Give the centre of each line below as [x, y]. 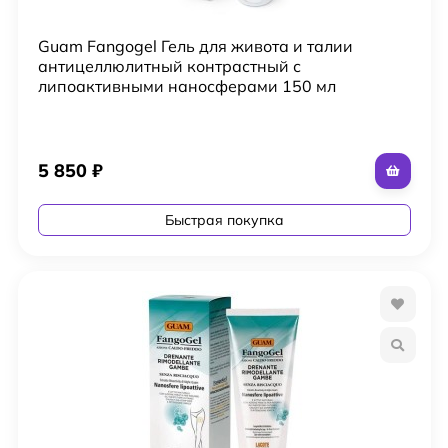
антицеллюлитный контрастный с [169, 65]
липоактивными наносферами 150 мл [186, 85]
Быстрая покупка [224, 219]
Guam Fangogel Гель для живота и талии [195, 45]
